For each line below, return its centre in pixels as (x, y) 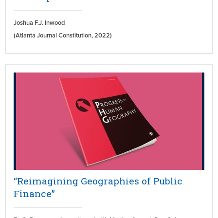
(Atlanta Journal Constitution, (54, 36)
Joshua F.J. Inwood (39, 23)
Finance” (34, 194)
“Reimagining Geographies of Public (98, 181)
